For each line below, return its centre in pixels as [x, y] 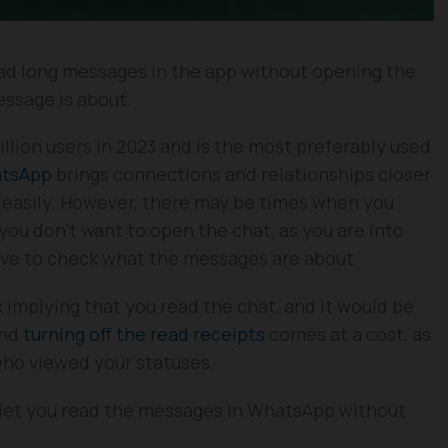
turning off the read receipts [144, 334]
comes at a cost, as [348, 334]
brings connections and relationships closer [241, 174]
